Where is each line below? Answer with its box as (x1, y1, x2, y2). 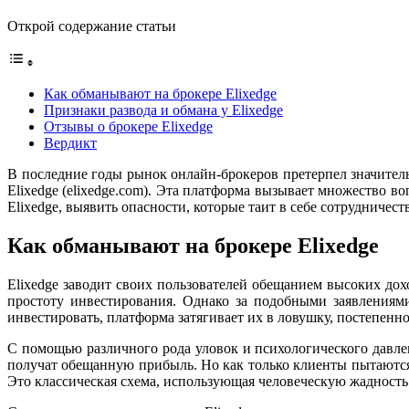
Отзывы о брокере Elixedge (44, 118, 213, 134)
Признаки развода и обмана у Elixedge (44, 101, 283, 118)
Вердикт (44, 134, 97, 151)
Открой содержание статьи (7, 17, 176, 34)
